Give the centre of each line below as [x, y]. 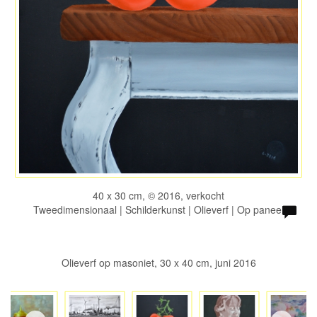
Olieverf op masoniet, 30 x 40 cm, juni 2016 [158, 263]
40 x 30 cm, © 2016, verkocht [158, 195]
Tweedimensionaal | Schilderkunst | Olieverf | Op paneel [158, 209]
